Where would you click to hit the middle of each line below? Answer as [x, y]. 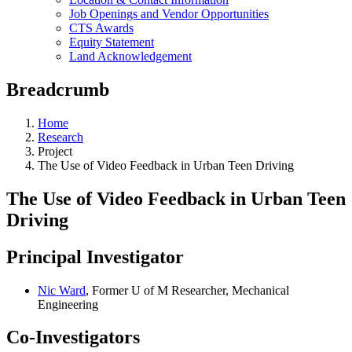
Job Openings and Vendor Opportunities [169, 14]
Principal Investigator [95, 257]
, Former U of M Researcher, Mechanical [187, 290]
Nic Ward [62, 290]
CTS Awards [101, 28]
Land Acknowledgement [130, 56]
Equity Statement [112, 42]
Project [55, 151]
